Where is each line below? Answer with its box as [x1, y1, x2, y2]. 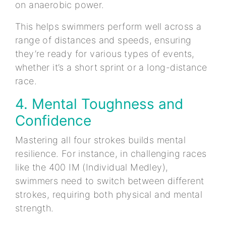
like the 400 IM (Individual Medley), [15, 161, 168, 173]
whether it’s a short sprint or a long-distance [15, 62, 207, 73]
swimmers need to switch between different [15, 175, 204, 186]
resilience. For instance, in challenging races [15, 148, 207, 159]
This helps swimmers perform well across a [15, 21, 202, 32]
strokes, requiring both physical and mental [15, 189, 203, 200]
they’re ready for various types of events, [15, 48, 195, 59]
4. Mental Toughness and [15, 95, 183, 112]
